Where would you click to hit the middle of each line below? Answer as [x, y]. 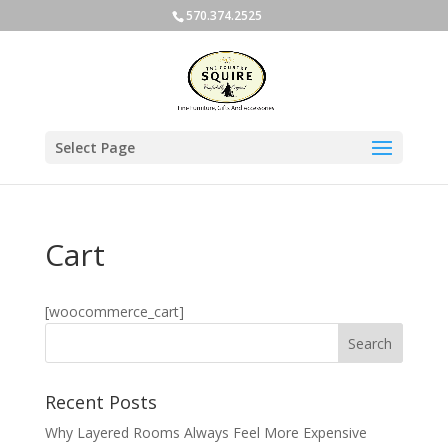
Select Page [94, 147]
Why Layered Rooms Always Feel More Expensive [205, 432]
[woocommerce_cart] [114, 311]
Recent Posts [100, 402]
